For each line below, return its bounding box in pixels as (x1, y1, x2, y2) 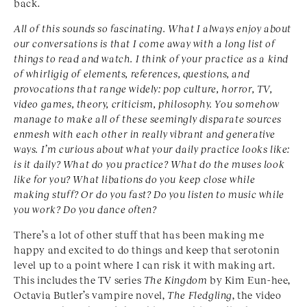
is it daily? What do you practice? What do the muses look (14, 158, 285, 171)
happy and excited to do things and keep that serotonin (14, 243, 280, 256)
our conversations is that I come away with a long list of (14, 37, 275, 50)
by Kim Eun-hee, (207, 273, 291, 286)
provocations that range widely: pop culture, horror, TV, (14, 82, 273, 95)
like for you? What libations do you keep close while (14, 173, 256, 186)
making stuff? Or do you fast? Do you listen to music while (14, 188, 284, 201)
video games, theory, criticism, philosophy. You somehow (14, 97, 280, 110)
